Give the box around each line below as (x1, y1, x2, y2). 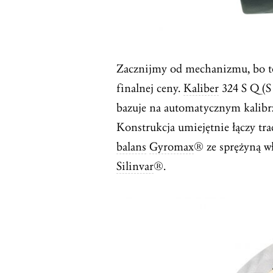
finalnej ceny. (116, 81, 183, 95)
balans (116, 140, 146, 154)
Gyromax (149, 140, 194, 154)
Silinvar (116, 159, 154, 173)
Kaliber (183, 81, 219, 95)
